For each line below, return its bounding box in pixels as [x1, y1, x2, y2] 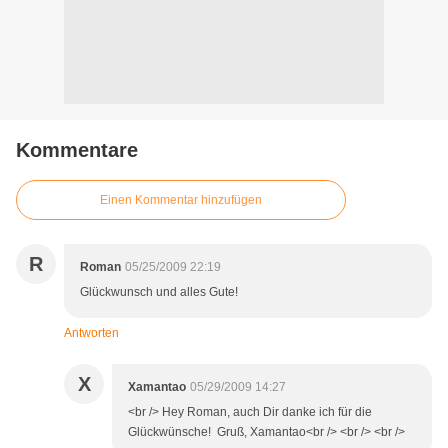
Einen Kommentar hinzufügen [100, 193, 262, 208]
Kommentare [16, 139, 138, 162]
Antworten [64, 326, 119, 341]
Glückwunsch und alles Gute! [80, 285, 238, 300]
